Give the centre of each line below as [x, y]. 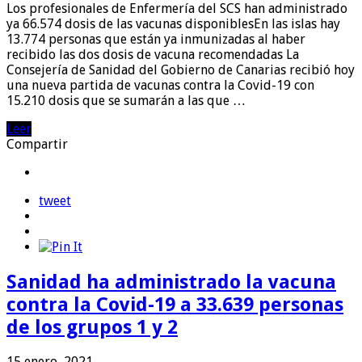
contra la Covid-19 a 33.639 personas [175, 304]
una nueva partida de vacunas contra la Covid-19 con [160, 85]
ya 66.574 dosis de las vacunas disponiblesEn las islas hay [173, 23]
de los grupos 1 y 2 [92, 327]
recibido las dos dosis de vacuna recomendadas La [153, 54]
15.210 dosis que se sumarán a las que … [126, 100]
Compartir [37, 144]
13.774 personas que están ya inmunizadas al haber [156, 39]
